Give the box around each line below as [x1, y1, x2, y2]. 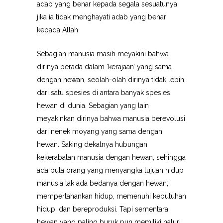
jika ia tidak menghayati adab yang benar [37, 13, 166, 21]
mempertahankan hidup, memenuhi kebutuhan [37, 192, 186, 200]
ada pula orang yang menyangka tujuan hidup [37, 166, 184, 174]
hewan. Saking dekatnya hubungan [37, 140, 147, 148]
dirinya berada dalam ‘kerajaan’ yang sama [37, 63, 172, 71]
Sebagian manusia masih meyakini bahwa [37, 50, 169, 58]
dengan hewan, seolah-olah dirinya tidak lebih [37, 76, 184, 84]
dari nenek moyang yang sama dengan [37, 127, 162, 135]
